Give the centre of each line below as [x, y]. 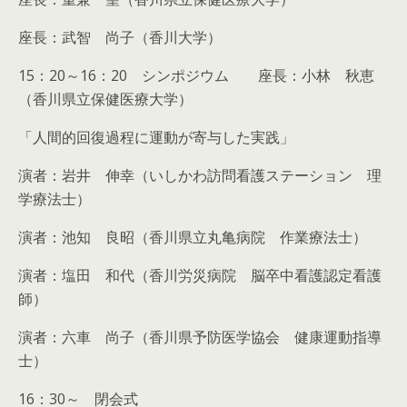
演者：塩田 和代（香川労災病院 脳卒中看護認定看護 [200, 275]
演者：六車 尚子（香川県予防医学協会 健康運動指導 [200, 337]
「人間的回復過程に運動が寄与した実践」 [156, 137]
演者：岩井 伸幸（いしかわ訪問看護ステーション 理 [200, 175]
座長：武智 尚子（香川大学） [120, 37]
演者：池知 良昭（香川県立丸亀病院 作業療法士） [193, 237]
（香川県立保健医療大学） [105, 99]
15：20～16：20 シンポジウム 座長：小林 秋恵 [196, 75]
